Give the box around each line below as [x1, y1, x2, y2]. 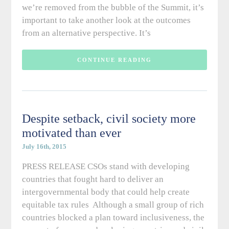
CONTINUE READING [77, 57, 152, 63]
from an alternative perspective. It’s [21, 28, 151, 38]
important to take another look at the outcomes [21, 15, 191, 26]
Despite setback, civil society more [21, 112, 196, 126]
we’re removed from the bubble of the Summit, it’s [21, 3, 204, 13]
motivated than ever [21, 126, 121, 140]
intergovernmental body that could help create [21, 187, 190, 197]
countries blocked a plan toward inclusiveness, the [21, 213, 204, 223]
